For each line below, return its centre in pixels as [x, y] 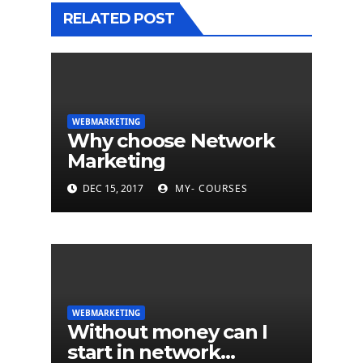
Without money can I [168, 332]
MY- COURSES [210, 189]
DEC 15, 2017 [112, 189]
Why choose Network [171, 141]
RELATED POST [119, 19]
